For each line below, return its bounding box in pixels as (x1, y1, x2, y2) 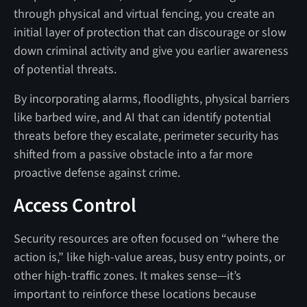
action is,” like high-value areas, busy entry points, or (13, 248, 285, 266)
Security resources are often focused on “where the (13, 230, 279, 247)
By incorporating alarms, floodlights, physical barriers (13, 90, 290, 108)
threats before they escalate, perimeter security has (13, 127, 279, 145)
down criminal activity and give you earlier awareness (13, 42, 288, 60)
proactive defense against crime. (13, 164, 180, 182)
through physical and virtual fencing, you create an (13, 5, 275, 23)
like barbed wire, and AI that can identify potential (13, 108, 271, 126)
